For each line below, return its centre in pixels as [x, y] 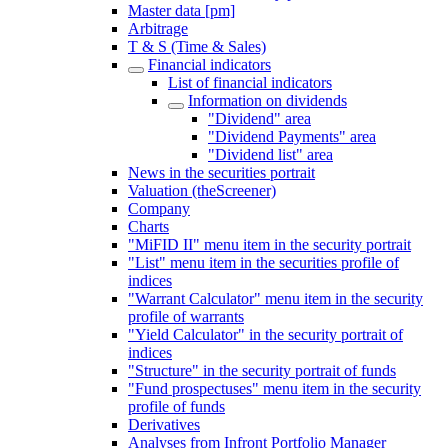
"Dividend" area [259, 118]
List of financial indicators [250, 82]
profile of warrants [186, 316]
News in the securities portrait [221, 172]
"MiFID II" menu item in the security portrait [269, 244]
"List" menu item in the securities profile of [263, 262]
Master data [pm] [181, 10]
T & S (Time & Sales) [197, 46]
